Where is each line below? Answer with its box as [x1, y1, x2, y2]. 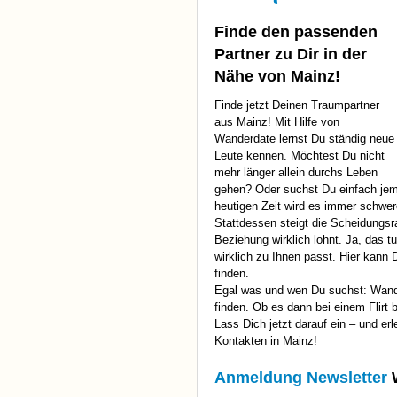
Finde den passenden [214, 23, 378, 42]
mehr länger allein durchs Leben [214, 166, 378, 180]
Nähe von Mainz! [214, 67, 340, 86]
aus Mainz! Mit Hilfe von [214, 115, 339, 129]
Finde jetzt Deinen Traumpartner [214, 98, 379, 113]
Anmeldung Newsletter [214, 369, 387, 387]
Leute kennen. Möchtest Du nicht [214, 149, 385, 163]
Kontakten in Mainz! [214, 334, 317, 348]
